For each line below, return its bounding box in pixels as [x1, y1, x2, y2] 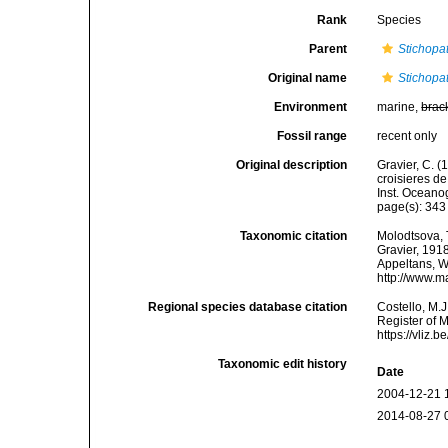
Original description [236, 158, 348, 172]
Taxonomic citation [240, 229, 348, 243]
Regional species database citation [148, 300, 348, 314]
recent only [377, 129, 438, 143]
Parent [309, 42, 348, 56]
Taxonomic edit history [218, 357, 348, 371]
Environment [274, 100, 348, 114]
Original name [268, 71, 348, 85]
